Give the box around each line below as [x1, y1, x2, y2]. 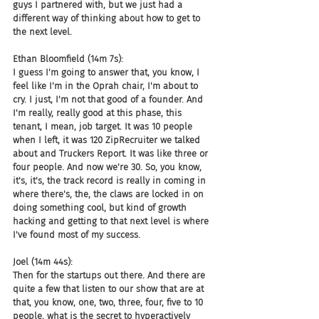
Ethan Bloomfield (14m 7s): [13, 53, 123, 64]
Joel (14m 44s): [13, 256, 73, 267]
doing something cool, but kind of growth [13, 202, 189, 213]
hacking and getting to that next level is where [13, 216, 211, 226]
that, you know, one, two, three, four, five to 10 [13, 297, 206, 308]
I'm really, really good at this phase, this [13, 108, 184, 118]
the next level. [13, 26, 72, 37]
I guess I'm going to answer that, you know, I [13, 67, 202, 78]
